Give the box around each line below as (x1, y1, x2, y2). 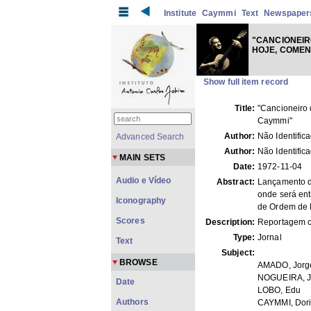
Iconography (116, 196, 167, 205)
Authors (116, 297, 149, 307)
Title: (235, 103, 255, 113)
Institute (164, 8, 196, 18)
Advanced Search (116, 132, 185, 142)
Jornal (258, 233, 282, 242)
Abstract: (217, 177, 255, 187)
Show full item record (203, 77, 289, 87)
